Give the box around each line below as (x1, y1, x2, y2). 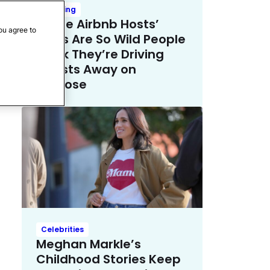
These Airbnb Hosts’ (36, 15, 159, 33)
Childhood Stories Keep (36, 251, 181, 268)
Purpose (36, 75, 87, 93)
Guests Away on (36, 60, 136, 78)
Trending (41, 4, 76, 14)
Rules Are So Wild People (36, 30, 186, 48)
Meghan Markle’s (36, 236, 141, 253)
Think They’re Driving (36, 45, 164, 63)
